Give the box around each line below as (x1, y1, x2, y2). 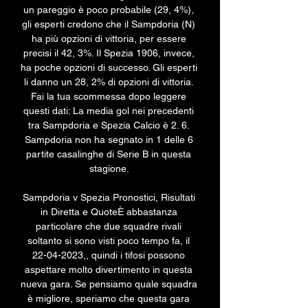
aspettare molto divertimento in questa (25, 264, 192, 276)
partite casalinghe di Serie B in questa (26, 148, 191, 160)
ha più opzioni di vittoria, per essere (31, 33, 186, 45)
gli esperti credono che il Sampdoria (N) (22, 19, 195, 30)
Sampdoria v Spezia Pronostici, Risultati (22, 192, 195, 203)
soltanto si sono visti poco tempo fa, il (27, 235, 190, 247)
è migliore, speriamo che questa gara (27, 293, 190, 305)
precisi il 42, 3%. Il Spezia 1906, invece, (23, 47, 195, 59)
